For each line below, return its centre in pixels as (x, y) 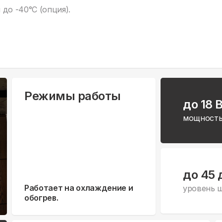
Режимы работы (73, 96)
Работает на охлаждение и (79, 188)
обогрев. (41, 198)
